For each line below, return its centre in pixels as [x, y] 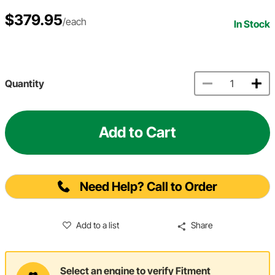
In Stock [252, 24]
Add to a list [98, 225]
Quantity [25, 84]
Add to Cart [137, 133]
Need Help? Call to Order [149, 187]
